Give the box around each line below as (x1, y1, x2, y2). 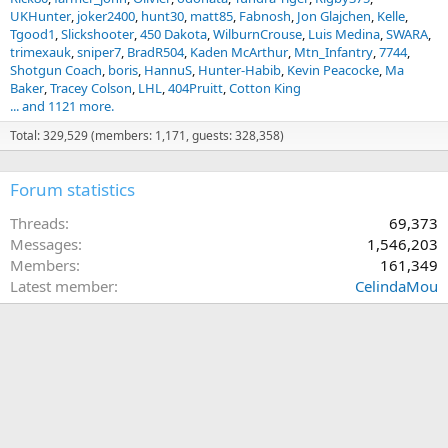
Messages (10, 234, 78, 254)
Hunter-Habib (198, 61, 281, 79)
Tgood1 (10, 25, 55, 43)
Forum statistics (10, 178, 135, 201)
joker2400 (77, 7, 135, 25)
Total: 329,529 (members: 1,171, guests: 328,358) (10, 127, 284, 144)
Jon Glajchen (297, 7, 371, 25)
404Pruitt (168, 79, 223, 97)
